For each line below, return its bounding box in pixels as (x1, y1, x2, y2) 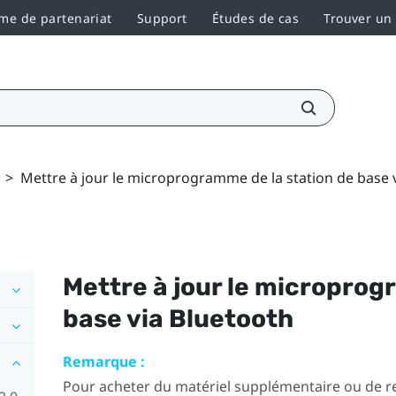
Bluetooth (168, 303, 293, 333)
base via (62, 303, 169, 333)
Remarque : (62, 351, 145, 371)
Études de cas (211, 9, 300, 27)
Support (136, 9, 187, 27)
